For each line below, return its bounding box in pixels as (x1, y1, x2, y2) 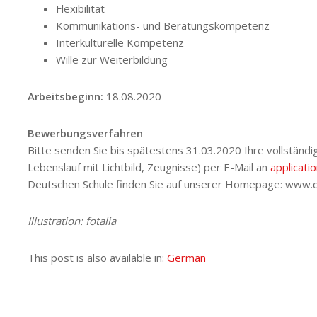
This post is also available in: (28, 250, 167, 265)
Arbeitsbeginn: (28, 88, 103, 103)
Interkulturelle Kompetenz (56, 35, 184, 50)
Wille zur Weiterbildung (56, 52, 168, 67)
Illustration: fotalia (28, 213, 116, 228)
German (167, 250, 206, 265)
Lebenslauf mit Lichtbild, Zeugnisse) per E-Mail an (28, 159, 270, 174)
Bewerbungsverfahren (28, 125, 143, 140)
